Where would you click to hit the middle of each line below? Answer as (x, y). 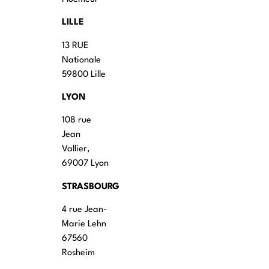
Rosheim (79, 253)
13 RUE (75, 46)
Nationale (82, 60)
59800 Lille (84, 74)
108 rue (77, 121)
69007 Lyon (86, 164)
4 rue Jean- (85, 210)
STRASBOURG (91, 187)
